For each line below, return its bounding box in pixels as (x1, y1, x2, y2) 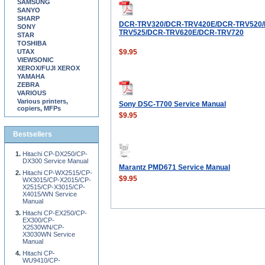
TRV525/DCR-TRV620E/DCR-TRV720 (119, 28, 244, 37)
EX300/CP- (22, 216, 54, 224)
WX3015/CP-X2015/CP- (22, 176, 91, 183)
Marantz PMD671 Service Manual (119, 163, 230, 172)
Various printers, (17, 98, 68, 105)
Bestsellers (13, 130, 52, 138)
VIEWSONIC (17, 56, 54, 63)
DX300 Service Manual (22, 157, 88, 164)
